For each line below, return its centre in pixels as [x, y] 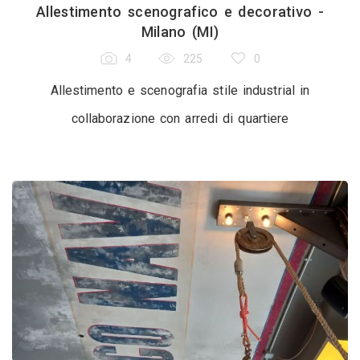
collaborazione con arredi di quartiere [180, 119]
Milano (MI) [180, 32]
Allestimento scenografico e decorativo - [180, 12]
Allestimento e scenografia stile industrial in [180, 90]
